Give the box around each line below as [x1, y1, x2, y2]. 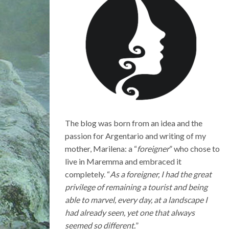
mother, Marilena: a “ [65, 144, 137, 153]
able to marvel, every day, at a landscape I [65, 195, 208, 204]
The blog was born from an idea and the [65, 118, 202, 128]
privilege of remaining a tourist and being [65, 182, 208, 192]
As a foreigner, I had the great [110, 169, 212, 179]
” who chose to [169, 144, 220, 153]
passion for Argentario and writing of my [65, 131, 206, 141]
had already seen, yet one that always [65, 208, 195, 217]
